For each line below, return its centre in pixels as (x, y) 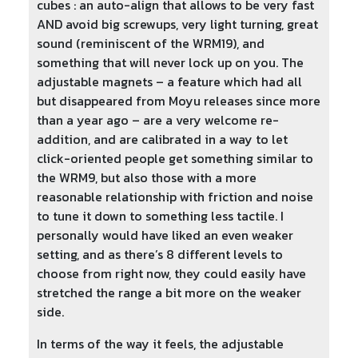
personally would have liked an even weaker (165, 235)
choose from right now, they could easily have (171, 274)
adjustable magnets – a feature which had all (169, 82)
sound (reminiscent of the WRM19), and (151, 44)
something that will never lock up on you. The (170, 63)
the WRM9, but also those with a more (147, 178)
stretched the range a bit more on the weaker (169, 293)
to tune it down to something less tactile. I (160, 216)
